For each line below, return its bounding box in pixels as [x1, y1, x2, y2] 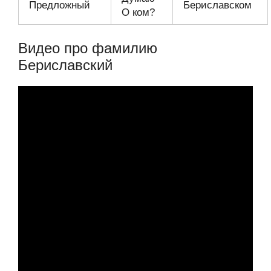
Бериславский [18, 57, 113, 73]
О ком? [122, 6, 155, 18]
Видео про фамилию [18, 40, 157, 56]
